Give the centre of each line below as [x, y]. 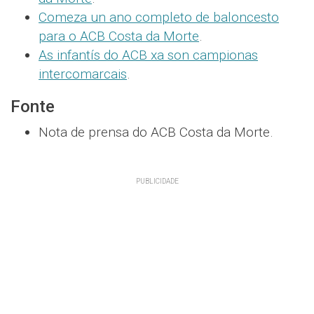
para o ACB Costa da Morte [119, 36]
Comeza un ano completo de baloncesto [159, 17]
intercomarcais [83, 74]
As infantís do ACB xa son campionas [148, 55]
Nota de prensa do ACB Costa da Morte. [156, 132]
